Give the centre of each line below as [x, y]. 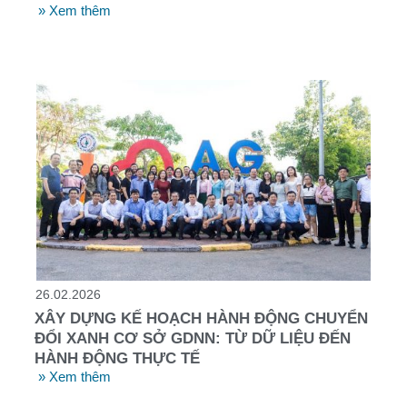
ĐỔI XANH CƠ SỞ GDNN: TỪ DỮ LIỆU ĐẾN [193, 338]
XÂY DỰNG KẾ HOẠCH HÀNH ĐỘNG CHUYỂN [201, 318]
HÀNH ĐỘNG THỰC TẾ [117, 358]
